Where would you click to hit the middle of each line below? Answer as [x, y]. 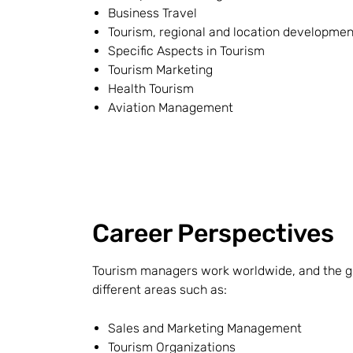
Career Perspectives [213, 233]
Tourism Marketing [160, 70]
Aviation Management [171, 108]
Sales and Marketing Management [205, 328]
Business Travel [152, 13]
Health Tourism [151, 89]
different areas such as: [160, 290]
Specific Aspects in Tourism [186, 51]
